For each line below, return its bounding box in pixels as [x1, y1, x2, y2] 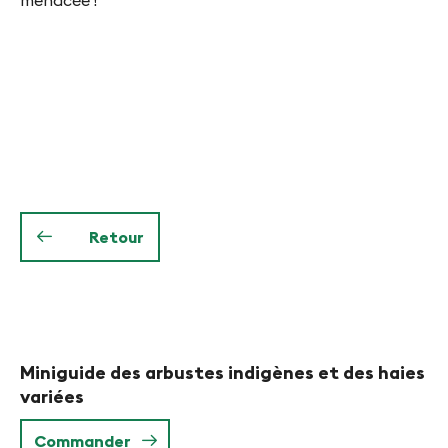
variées [20, 385, 84, 409]
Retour [89, 227, 143, 248]
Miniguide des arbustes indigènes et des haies [20, 361, 425, 385]
